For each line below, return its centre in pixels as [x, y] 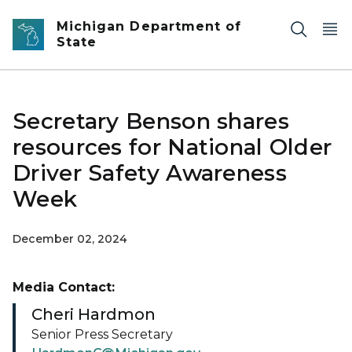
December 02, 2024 [70, 239]
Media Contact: [64, 287]
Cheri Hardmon [93, 314]
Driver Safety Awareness [150, 173]
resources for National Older [172, 147]
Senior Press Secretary [102, 334]
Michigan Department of [149, 26]
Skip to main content [71, 16]
